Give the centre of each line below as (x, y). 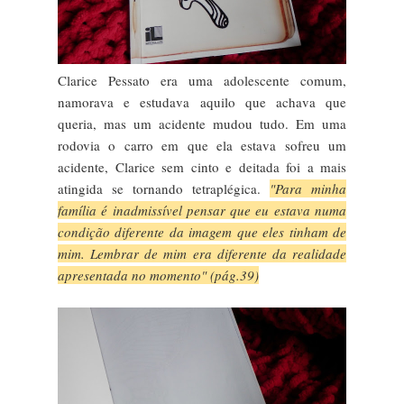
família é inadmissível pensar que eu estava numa (202, 210)
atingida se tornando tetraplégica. (164, 188)
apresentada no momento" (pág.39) (158, 275)
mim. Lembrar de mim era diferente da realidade (202, 253)
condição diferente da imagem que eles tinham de (202, 231)
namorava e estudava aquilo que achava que (202, 101)
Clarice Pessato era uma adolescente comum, (202, 80)
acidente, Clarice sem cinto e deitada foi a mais (202, 166)
